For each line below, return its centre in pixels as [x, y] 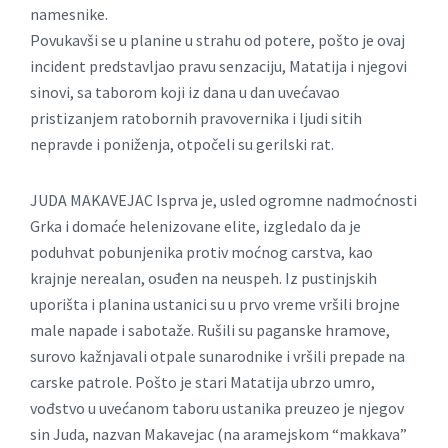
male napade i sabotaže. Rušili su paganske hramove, [210, 330]
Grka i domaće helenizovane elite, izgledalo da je [195, 226]
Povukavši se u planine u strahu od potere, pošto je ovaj [217, 40]
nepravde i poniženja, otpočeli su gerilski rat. [183, 144]
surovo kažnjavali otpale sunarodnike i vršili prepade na [217, 356]
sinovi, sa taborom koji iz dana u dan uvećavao [185, 92]
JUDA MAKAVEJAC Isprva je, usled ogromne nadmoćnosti [223, 200]
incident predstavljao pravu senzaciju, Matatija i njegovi [218, 66]
